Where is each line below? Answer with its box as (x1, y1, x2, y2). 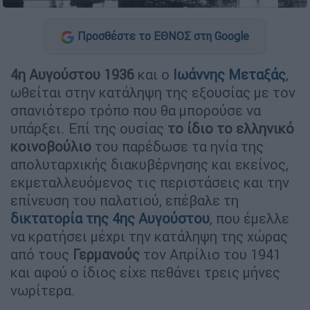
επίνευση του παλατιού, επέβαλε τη (10, 191, 239, 209)
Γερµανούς (73, 245, 140, 263)
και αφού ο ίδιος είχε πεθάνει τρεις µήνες (10, 263, 280, 281)
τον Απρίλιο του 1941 (140, 245, 281, 263)
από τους (10, 245, 73, 263)
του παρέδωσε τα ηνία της (95, 137, 264, 155)
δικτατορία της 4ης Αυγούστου (10, 209, 210, 227)
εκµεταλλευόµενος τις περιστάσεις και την (10, 173, 289, 191)
